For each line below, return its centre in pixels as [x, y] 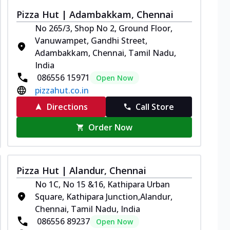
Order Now [111, 127]
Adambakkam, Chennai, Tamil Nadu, [106, 53]
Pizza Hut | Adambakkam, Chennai [95, 14]
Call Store [155, 107]
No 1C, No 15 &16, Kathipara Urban [102, 184]
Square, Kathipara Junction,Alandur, [104, 196]
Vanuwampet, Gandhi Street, [91, 40]
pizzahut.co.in [62, 90]
